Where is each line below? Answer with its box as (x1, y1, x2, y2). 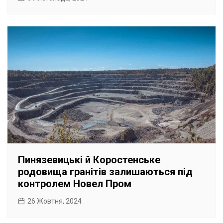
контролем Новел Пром (18, 178, 131, 190)
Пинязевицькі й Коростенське (18, 154, 160, 166)
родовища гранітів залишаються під (18, 166, 193, 178)
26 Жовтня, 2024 (27, 197, 82, 206)
